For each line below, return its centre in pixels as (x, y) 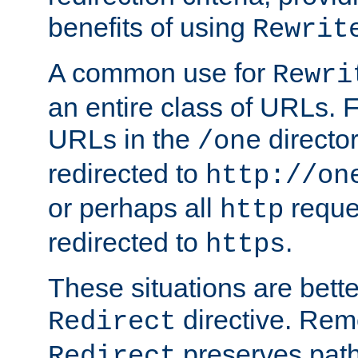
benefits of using (150, 27)
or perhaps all (134, 207)
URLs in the (123, 139)
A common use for (160, 72)
